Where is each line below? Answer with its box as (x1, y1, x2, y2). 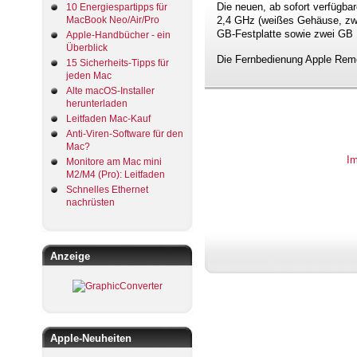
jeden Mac (66, 69, 112, 81)
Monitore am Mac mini (66, 155, 162, 167)
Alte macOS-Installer (66, 84, 155, 96)
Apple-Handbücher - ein (66, 29, 171, 41)
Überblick (66, 41, 108, 53)
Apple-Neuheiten (50, 331, 131, 344)
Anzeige (50, 249, 90, 262)
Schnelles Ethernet (66, 183, 148, 195)
